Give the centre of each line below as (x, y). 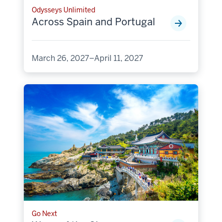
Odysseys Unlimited (63, 10)
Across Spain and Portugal (93, 22)
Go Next (44, 213)
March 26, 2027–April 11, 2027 (87, 58)
